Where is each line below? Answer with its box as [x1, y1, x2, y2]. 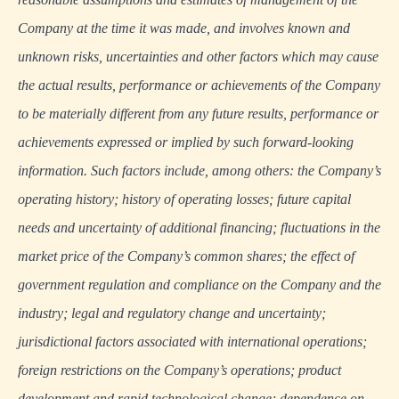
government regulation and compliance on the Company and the [18, 277, 381, 292]
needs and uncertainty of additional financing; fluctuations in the [18, 220, 380, 235]
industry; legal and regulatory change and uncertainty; [18, 305, 326, 321]
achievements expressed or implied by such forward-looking [18, 134, 354, 150]
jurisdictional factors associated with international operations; [18, 334, 367, 349]
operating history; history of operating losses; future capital [18, 191, 351, 207]
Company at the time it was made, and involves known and [18, 20, 350, 36]
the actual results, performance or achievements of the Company [18, 77, 380, 93]
